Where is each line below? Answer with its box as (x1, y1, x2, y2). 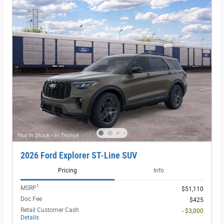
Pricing (57, 166, 77, 174)
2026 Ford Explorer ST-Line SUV (20, 150, 137, 161)
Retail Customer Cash (20, 206, 79, 213)
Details (20, 213, 39, 221)
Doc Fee (20, 195, 42, 202)
